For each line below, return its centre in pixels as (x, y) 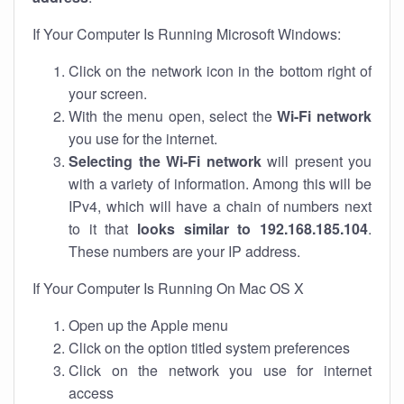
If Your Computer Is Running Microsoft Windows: (187, 34)
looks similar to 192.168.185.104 (252, 229)
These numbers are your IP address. (184, 251)
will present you (316, 161)
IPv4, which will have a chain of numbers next (220, 206)
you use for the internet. (143, 138)
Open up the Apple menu (148, 325)
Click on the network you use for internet (220, 370)
